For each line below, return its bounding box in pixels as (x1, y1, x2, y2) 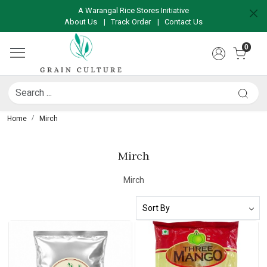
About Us (64, 17, 97, 26)
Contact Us (164, 17, 203, 26)
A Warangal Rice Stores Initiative (78, 6, 189, 15)
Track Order (111, 17, 151, 26)
